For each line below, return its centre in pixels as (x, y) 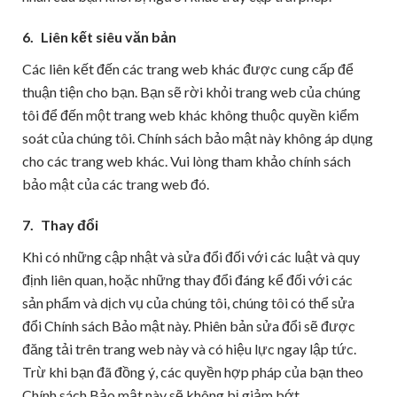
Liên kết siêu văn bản (107, 37)
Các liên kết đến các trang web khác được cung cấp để (188, 69)
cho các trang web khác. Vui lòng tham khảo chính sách (187, 161)
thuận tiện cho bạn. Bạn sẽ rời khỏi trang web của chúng (191, 92)
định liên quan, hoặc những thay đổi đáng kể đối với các (187, 280)
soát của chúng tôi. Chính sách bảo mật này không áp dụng (198, 138)
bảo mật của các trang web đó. (116, 184)
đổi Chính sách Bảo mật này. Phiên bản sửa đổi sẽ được (189, 326)
